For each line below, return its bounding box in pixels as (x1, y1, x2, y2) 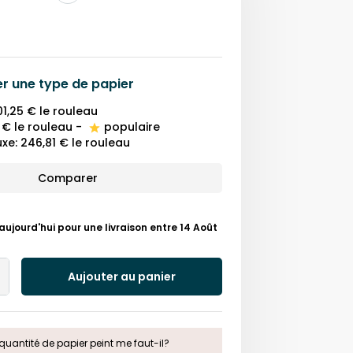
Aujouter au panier (68, 268, 176, 284)
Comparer (38, 170, 98, 187)
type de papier (39, 75, 134, 94)
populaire (104, 119, 160, 136)
